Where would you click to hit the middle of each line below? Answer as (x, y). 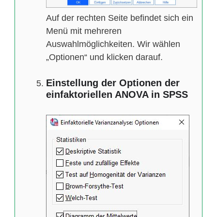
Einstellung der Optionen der (113, 83)
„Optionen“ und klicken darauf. (104, 57)
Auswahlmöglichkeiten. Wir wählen (113, 44)
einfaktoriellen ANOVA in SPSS (117, 94)
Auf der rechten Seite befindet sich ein (120, 18)
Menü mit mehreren (84, 31)
